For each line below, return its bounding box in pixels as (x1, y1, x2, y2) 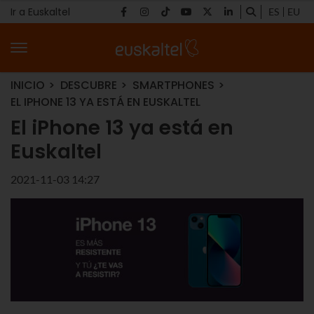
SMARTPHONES (132, 77, 214, 93)
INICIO (11, 77, 45, 93)
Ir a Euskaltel (11, 4, 70, 19)
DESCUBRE (60, 77, 117, 93)
